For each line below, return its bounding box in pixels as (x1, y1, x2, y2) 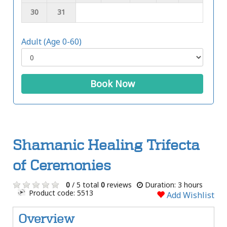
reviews (105, 180, 132, 190)
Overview (18, 212, 74, 226)
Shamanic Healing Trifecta (13, 137, 200, 154)
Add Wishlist (165, 190, 214, 201)
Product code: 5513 (27, 188, 94, 198)
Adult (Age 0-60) (21, 36, 82, 48)
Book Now (90, 78, 135, 90)
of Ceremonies (13, 157, 111, 174)
